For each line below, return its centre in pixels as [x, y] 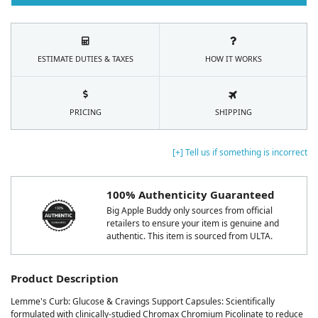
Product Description [65, 279]
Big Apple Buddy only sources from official [190, 211]
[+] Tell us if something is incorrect [240, 152]
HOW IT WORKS [233, 58]
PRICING [85, 111]
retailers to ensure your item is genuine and [193, 224]
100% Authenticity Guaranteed [191, 194]
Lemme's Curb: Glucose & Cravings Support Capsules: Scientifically [143, 302]
